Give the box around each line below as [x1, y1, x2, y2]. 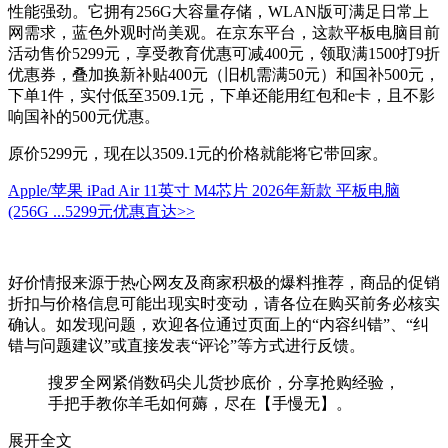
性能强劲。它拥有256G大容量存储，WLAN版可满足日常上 [8, 3, 429, 21]
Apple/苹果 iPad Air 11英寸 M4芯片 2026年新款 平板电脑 [8, 182, 400, 200]
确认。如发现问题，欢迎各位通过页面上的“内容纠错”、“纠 [8, 316, 429, 334]
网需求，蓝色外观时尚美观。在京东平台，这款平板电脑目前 [8, 24, 440, 42]
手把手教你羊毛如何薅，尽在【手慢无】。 [48, 395, 352, 413]
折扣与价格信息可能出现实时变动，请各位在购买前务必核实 [8, 295, 440, 313]
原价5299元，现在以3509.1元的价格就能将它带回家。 [8, 145, 388, 163]
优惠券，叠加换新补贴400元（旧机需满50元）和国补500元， [8, 66, 440, 84]
